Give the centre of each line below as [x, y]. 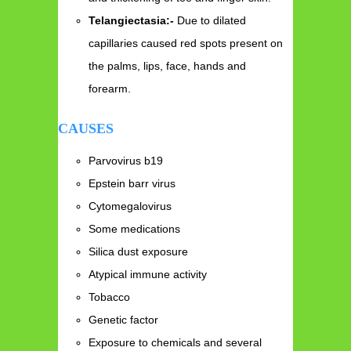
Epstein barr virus [132, 183]
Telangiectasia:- [132, 21]
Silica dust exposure [139, 251]
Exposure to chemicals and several [175, 342]
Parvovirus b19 [126, 160]
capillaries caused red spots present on [186, 43]
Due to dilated [210, 21]
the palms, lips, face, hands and [168, 66]
